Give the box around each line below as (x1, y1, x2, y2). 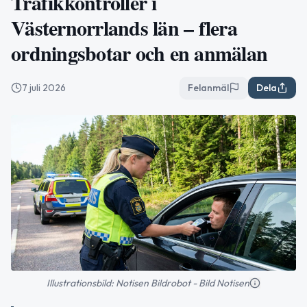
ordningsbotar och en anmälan (11, 38, 267, 68)
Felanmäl (188, 82, 229, 94)
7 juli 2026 (22, 82, 66, 94)
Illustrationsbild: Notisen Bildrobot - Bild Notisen (47, 276, 249, 289)
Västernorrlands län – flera (11, 12, 237, 42)
